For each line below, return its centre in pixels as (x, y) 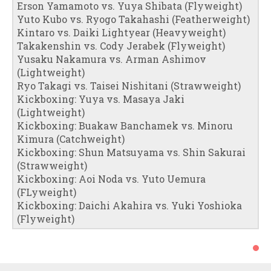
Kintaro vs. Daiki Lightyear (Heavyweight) (121, 32)
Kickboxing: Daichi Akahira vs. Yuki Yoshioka (129, 205)
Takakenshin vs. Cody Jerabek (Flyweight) (121, 45)
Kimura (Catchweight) (71, 139)
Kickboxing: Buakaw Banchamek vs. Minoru (125, 125)
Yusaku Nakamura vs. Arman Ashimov (112, 59)
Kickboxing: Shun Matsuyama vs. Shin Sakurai (131, 152)
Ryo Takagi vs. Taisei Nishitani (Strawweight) (129, 85)
